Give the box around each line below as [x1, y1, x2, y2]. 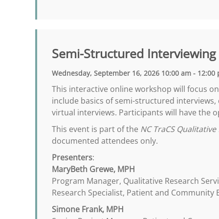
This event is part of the [52, 124, 140, 134]
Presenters [52, 152, 92, 163]
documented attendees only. [52, 135, 158, 146]
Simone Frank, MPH [52, 204, 124, 215]
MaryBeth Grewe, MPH [52, 164, 135, 175]
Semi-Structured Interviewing [52, 45, 216, 62]
